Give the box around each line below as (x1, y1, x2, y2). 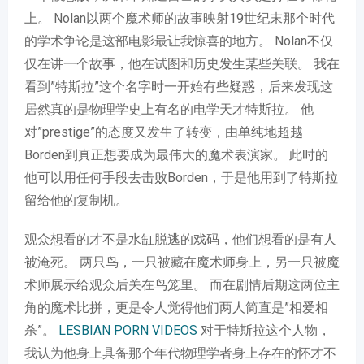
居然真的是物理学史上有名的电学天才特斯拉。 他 (24, 102, 314, 117)
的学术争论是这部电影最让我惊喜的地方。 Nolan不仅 (24, 33, 333, 49)
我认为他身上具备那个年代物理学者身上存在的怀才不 (24, 345, 336, 361)
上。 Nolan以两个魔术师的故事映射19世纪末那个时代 (24, 11, 335, 26)
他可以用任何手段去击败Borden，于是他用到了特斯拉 (24, 170, 338, 185)
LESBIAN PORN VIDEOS (58, 323, 197, 338)
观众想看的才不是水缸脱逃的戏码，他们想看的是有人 (24, 232, 336, 247)
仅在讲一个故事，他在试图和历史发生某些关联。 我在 (24, 56, 340, 71)
